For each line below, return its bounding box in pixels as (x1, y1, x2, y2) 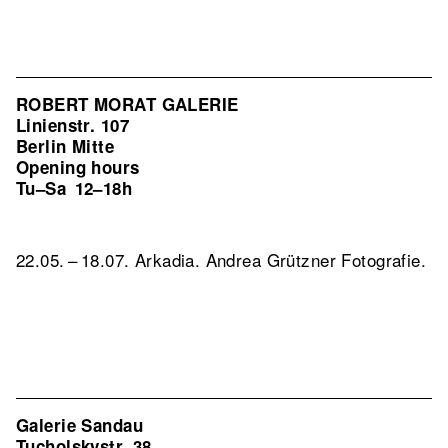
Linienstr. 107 (16, 113, 129, 137)
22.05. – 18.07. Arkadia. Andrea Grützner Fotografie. (16, 247, 427, 272)
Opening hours (16, 155, 140, 179)
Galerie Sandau (16, 413, 143, 437)
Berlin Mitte (16, 134, 115, 158)
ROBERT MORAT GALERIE (16, 92, 239, 116)
